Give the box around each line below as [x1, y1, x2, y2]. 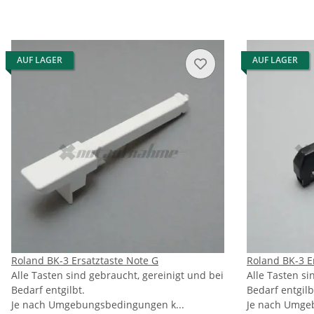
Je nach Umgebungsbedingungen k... [11, 298, 184, 312]
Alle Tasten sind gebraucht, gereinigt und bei [11, 268, 224, 282]
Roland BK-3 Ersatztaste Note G [11, 254, 158, 268]
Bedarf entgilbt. [11, 283, 85, 297]
